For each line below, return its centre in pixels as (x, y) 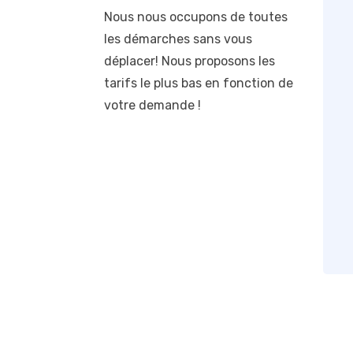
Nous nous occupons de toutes (196, 17)
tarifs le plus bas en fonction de (199, 84)
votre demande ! (152, 106)
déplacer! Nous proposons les (190, 61)
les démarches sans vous (178, 39)
